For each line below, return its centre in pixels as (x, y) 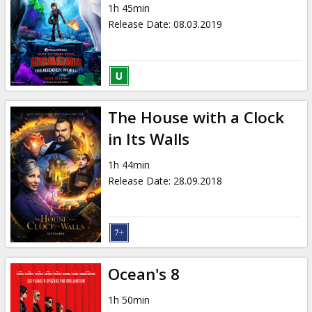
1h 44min (128, 164)
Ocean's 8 (143, 274)
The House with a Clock (196, 117)
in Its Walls (148, 139)
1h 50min (128, 299)
